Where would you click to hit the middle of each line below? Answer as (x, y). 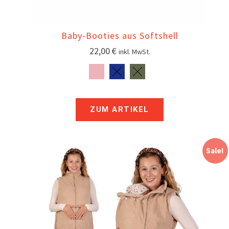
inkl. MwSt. (134, 52)
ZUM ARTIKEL (120, 110)
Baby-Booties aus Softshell (120, 36)
